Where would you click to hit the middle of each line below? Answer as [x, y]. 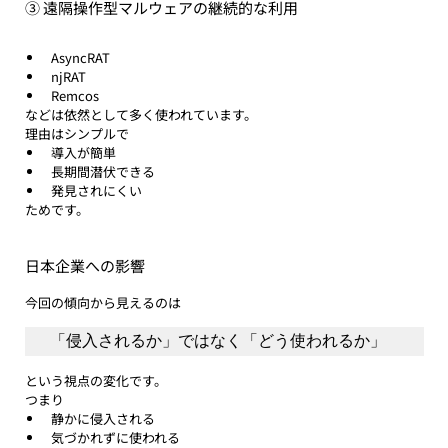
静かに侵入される [102, 419]
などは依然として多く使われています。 [140, 115]
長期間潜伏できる [102, 172]
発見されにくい [96, 191]
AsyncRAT [80, 58]
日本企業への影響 [84, 266]
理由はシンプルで [76, 134]
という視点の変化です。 [95, 381]
